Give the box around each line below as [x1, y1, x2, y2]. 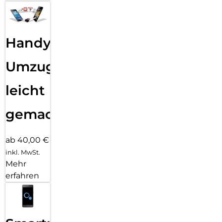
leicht [5, 82, 45, 99]
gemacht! [5, 106, 72, 122]
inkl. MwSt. [5, 148, 40, 156]
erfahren [5, 170, 39, 180]
